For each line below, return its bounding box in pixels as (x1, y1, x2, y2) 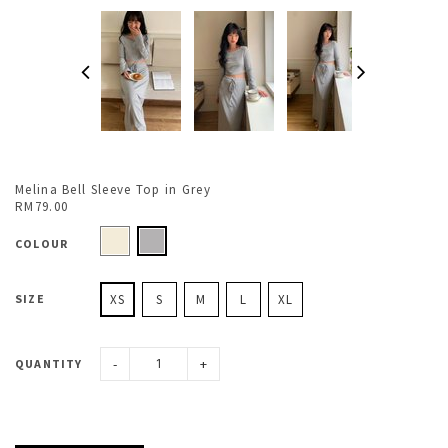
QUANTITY (15, 356, 83, 371)
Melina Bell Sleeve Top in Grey (15, 181, 211, 198)
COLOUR (15, 235, 69, 251)
